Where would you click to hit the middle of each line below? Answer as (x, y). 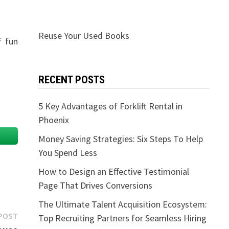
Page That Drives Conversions (95, 186)
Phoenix (53, 120)
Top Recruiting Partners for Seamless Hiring (122, 218)
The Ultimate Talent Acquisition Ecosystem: (122, 204)
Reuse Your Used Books (84, 36)
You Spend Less (67, 153)
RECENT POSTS (71, 80)
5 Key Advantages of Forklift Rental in (110, 106)
